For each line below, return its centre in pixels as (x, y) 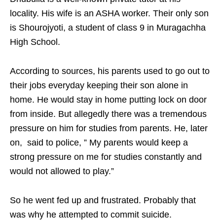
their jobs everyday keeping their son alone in (99, 86)
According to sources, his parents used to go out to (110, 71)
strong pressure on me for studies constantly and (106, 157)
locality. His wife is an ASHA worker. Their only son (109, 14)
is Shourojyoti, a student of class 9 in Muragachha (108, 28)
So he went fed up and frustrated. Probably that (103, 201)
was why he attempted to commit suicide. (91, 215)
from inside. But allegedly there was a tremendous (108, 114)
